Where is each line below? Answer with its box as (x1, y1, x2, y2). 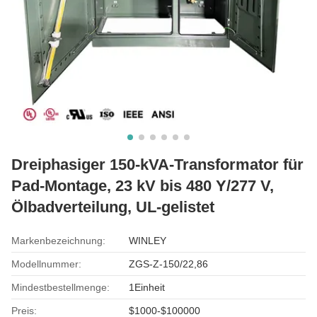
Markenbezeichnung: (11, 234, 105, 246)
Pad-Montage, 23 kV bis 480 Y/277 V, (11, 176, 274, 195)
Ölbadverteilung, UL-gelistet (11, 197, 214, 216)
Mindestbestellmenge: (11, 281, 110, 293)
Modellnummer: (11, 258, 81, 270)
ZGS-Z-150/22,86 (129, 258, 209, 270)
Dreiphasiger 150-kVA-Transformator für (11, 155, 304, 173)
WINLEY (129, 234, 167, 246)
